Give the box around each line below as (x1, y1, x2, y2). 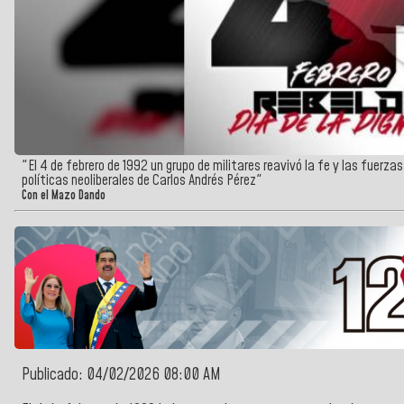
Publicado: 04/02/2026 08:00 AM (22, 364, 221, 387)
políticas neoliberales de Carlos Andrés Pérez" (22, 170, 262, 191)
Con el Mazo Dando (22, 188, 106, 205)
